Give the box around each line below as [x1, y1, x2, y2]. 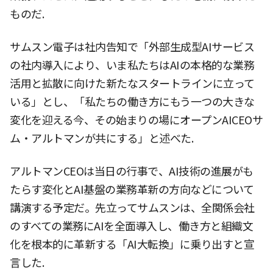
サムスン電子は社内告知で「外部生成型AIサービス [10, 40, 254, 54]
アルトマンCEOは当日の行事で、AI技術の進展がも [10, 164, 253, 179]
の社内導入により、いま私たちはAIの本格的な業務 [10, 58, 254, 73]
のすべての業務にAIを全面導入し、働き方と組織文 [10, 219, 253, 233]
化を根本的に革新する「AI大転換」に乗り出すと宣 [10, 237, 254, 252]
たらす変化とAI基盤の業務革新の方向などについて [10, 182, 253, 197]
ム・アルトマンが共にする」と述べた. [10, 131, 193, 146]
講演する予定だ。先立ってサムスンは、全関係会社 [10, 200, 255, 215]
